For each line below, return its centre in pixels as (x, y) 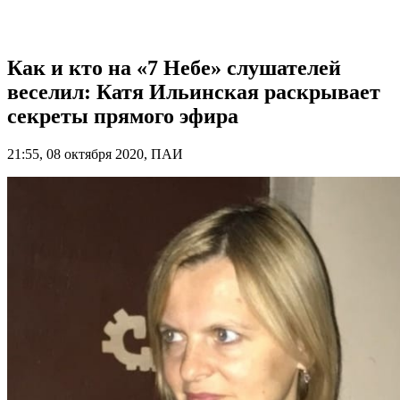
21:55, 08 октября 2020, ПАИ (95, 154)
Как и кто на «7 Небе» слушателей (174, 67)
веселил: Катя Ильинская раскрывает (194, 92)
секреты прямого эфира (123, 116)
